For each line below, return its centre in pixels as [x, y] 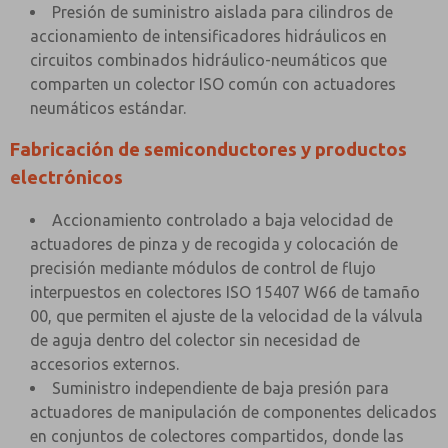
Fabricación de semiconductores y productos [208, 149]
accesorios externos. [104, 364]
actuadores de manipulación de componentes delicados [233, 412]
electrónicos [66, 177]
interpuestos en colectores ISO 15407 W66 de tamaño [225, 292]
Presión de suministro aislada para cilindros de [222, 12]
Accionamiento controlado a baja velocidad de [222, 220]
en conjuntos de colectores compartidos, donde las [217, 436]
